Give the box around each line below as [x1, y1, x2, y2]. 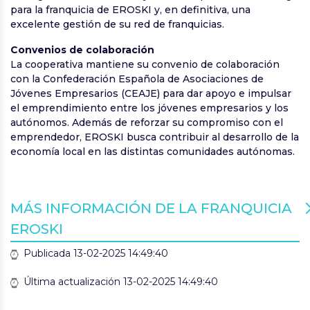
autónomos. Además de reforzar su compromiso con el [10, 116, 283, 129]
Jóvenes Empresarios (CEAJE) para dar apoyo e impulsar [10, 87, 291, 100]
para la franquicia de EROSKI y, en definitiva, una [10, 3, 250, 17]
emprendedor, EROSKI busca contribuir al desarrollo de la [10, 131, 299, 144]
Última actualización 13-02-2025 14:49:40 [21, 275, 218, 289]
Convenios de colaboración [10, 44, 154, 57]
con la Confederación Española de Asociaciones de [10, 73, 264, 86]
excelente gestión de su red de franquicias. [10, 18, 224, 31]
